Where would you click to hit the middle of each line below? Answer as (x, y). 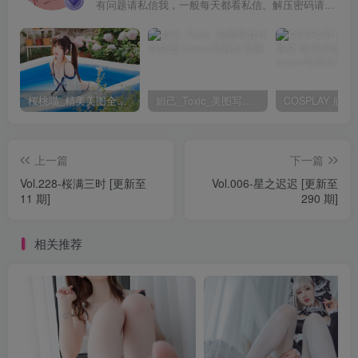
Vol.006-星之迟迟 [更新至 (275, 183)
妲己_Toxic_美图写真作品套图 (247, 101)
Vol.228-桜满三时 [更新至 (83, 183)
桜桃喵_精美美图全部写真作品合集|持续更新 (122, 101)
